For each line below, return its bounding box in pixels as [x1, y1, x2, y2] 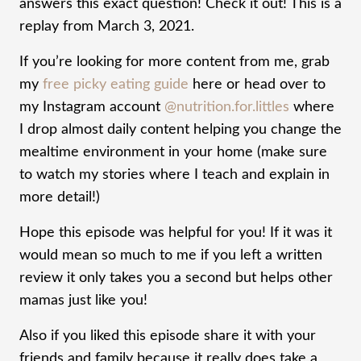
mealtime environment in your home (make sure [19, 144, 327, 160]
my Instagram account [19, 99, 164, 114]
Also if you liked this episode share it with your [19, 328, 316, 343]
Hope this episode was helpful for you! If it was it [19, 225, 332, 240]
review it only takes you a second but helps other [19, 270, 333, 285]
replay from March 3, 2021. [19, 19, 194, 34]
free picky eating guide [43, 77, 189, 92]
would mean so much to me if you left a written [19, 247, 322, 263]
